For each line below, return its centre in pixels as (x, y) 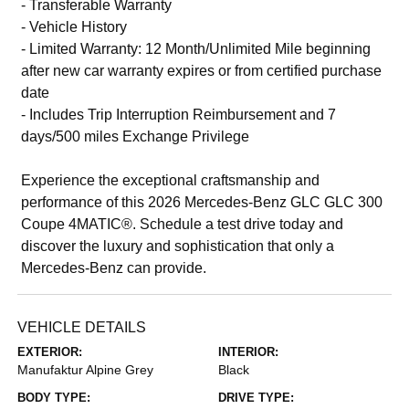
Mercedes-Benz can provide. (114, 267)
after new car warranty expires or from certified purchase (202, 70)
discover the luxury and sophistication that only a (178, 246)
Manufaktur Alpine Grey (86, 369)
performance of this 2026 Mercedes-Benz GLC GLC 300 (202, 202)
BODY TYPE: (54, 397)
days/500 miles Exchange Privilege (136, 136)
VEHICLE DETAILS (82, 327)
